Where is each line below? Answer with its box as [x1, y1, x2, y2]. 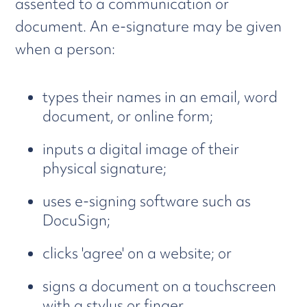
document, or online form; [42, 106, 214, 126]
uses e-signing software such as [42, 191, 251, 211]
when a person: [15, 39, 116, 59]
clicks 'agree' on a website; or [42, 243, 232, 263]
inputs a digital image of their [42, 139, 240, 159]
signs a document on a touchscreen [42, 276, 277, 296]
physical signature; [42, 158, 167, 178]
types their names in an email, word [42, 87, 278, 107]
